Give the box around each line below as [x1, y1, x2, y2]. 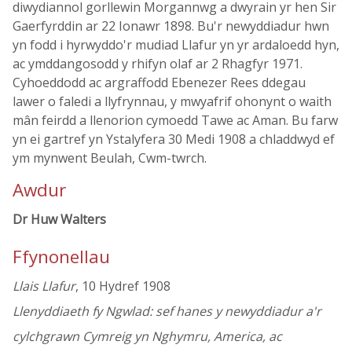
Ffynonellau [13, 244, 110, 269]
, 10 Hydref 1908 [75, 277, 170, 295]
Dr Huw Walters [13, 211, 106, 228]
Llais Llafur [13, 277, 75, 295]
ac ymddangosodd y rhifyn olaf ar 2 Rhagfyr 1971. [13, 55, 302, 72]
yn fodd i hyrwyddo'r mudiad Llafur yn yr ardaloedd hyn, [13, 36, 339, 53]
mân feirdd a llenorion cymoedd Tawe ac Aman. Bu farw [13, 112, 338, 129]
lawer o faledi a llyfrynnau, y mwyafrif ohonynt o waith [13, 93, 332, 110]
